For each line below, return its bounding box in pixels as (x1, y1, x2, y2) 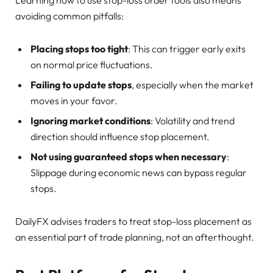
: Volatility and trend (151, 115, 235, 127)
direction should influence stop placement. (30, 130, 210, 143)
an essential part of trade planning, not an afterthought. (15, 231, 254, 244)
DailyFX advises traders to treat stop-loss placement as (15, 215, 252, 228)
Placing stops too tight (30, 43, 128, 55)
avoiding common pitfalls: (15, 9, 124, 22)
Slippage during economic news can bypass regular (30, 166, 247, 179)
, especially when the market (132, 79, 253, 91)
